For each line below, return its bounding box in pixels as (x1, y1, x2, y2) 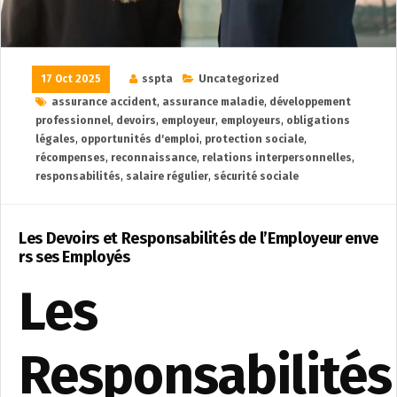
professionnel (35, 113, 111, 127)
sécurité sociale (214, 169, 299, 183)
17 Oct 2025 (41, 72, 101, 85)
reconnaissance (111, 151, 197, 164)
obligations (286, 113, 350, 127)
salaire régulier (126, 169, 208, 183)
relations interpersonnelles (202, 151, 352, 164)
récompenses (35, 151, 105, 164)
